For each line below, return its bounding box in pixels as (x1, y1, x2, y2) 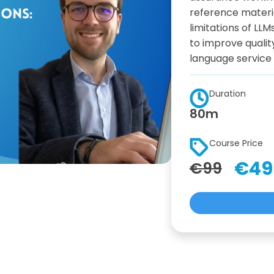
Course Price (209, 136, 264, 149)
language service (189, 51, 272, 65)
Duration (209, 87, 246, 100)
